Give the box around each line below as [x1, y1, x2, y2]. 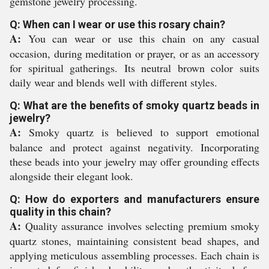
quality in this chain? [10, 205, 111, 218]
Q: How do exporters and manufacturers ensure [10, 193, 259, 205]
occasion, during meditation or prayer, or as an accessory [10, 46, 259, 61]
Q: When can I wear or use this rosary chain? [10, 18, 225, 31]
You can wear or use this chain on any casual [21, 31, 259, 46]
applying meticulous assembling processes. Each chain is [10, 248, 259, 262]
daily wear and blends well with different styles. [10, 75, 217, 89]
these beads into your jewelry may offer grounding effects [10, 154, 259, 169]
